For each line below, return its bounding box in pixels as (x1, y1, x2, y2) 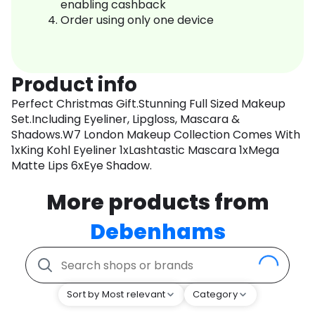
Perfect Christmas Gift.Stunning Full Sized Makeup (11, 96, 285, 112)
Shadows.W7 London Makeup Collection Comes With (11, 127, 300, 143)
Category (193, 288, 238, 302)
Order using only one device (60, 12, 214, 29)
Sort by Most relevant (67, 288, 166, 302)
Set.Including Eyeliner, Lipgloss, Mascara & (11, 111, 240, 128)
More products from (46, 188, 269, 218)
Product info (11, 71, 137, 99)
